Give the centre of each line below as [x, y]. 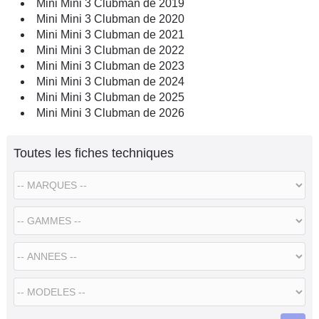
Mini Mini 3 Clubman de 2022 [110, 50]
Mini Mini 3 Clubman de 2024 [110, 81]
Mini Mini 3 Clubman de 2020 [110, 19]
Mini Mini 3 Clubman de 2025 [110, 97]
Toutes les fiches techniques [94, 153]
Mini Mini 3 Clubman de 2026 [110, 113]
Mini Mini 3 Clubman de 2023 [110, 66]
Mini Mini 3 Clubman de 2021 [110, 34]
